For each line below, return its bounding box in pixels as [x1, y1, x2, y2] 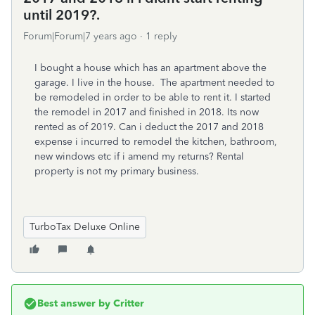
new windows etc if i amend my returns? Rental [34, 150, 244, 162]
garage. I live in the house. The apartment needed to [34, 77, 275, 89]
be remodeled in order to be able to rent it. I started [34, 91, 271, 103]
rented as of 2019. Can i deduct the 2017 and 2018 [34, 121, 264, 133]
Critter [110, 297, 144, 309]
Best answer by [37, 297, 110, 309]
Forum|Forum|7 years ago [23, 30, 137, 42]
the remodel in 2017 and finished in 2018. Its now [34, 106, 259, 118]
